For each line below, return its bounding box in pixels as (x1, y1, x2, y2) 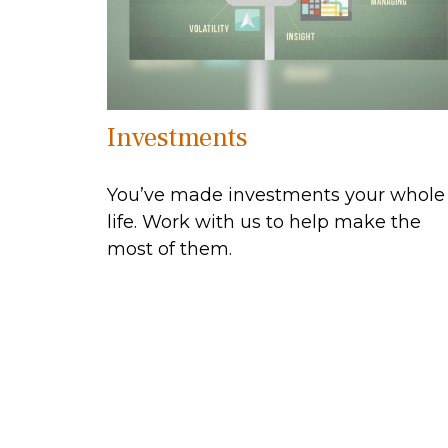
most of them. (107, 237, 232, 260)
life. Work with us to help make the (107, 210, 421, 233)
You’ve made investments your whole (107, 183, 445, 206)
